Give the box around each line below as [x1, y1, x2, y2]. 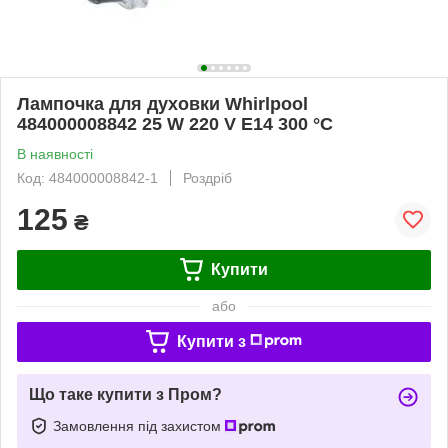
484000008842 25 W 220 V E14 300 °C [17, 113, 333, 134]
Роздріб [183, 169, 232, 186]
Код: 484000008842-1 [17, 169, 158, 186]
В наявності [17, 145, 93, 162]
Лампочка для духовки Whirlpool [17, 93, 308, 114]
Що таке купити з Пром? [29, 385, 222, 403]
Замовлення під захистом [53, 417, 225, 434]
